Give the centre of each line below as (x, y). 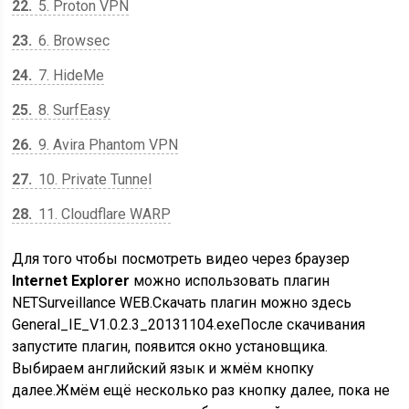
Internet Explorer (71, 281)
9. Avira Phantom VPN (107, 145)
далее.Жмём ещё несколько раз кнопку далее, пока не (201, 390)
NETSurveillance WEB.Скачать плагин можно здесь (182, 303)
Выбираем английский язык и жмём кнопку (163, 368)
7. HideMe (70, 75)
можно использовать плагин (230, 281)
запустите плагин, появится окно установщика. (170, 346)
